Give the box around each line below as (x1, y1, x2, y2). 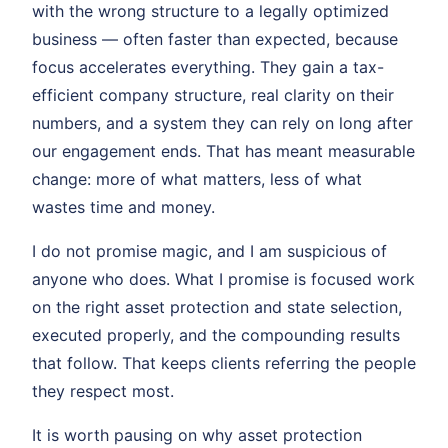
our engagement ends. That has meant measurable (32, 140, 415, 161)
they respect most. (32, 380, 174, 401)
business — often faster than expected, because (32, 28, 398, 49)
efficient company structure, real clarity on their (32, 84, 394, 105)
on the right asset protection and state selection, (32, 296, 402, 317)
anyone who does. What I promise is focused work (32, 268, 415, 289)
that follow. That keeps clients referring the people (32, 352, 416, 373)
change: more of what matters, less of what (32, 168, 362, 189)
